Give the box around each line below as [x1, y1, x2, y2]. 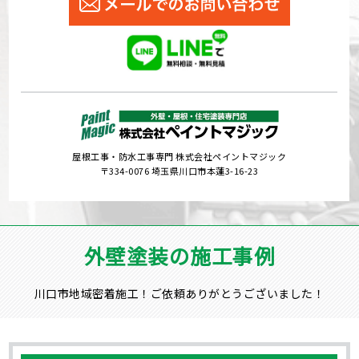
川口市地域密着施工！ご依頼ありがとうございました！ [34, 285, 325, 302]
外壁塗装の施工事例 [83, 240, 276, 271]
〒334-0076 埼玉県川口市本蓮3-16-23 [99, 163, 259, 177]
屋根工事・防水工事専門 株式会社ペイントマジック [72, 149, 287, 163]
